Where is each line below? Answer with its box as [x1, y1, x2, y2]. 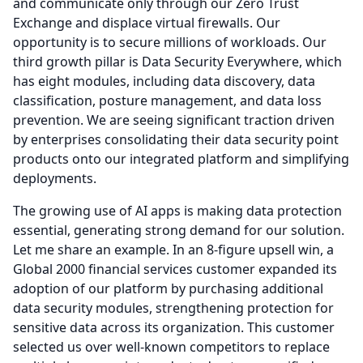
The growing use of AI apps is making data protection [13, 202, 342, 220]
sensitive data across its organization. [13, 318, 244, 336]
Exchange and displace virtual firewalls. [13, 14, 253, 32]
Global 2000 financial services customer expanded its [13, 260, 337, 278]
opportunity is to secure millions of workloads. [13, 33, 299, 51]
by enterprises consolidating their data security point [13, 130, 339, 148]
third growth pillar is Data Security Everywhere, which [13, 53, 342, 70]
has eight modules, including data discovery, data [13, 72, 315, 90]
